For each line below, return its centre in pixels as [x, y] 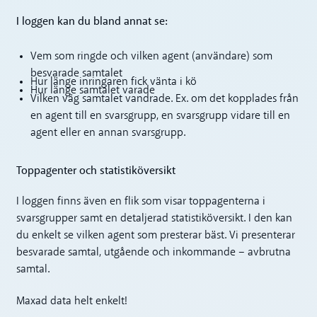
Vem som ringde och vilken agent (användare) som [151, 56]
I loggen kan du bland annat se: [92, 22]
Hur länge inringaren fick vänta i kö [113, 82]
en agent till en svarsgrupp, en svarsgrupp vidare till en [160, 116]
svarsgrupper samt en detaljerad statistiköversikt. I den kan [155, 219]
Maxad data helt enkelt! [72, 301]
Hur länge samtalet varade [92, 90]
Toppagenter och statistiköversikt [96, 170]
